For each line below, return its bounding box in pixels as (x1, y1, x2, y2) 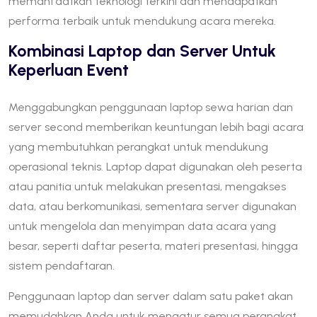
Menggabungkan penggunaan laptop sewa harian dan (8, 100, 293, 114)
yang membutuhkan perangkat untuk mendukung (8, 139, 268, 154)
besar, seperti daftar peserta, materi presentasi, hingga (8, 238, 298, 253)
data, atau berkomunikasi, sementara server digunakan (8, 199, 296, 213)
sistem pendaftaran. (8, 258, 115, 272)
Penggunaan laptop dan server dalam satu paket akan (8, 289, 293, 303)
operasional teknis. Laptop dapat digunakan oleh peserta (8, 159, 302, 173)
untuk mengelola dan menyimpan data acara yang (8, 219, 276, 233)
